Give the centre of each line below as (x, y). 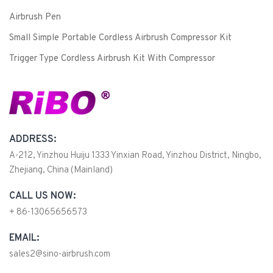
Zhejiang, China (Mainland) (61, 170)
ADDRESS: (33, 139)
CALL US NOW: (42, 196)
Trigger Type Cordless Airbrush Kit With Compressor (112, 58)
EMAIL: (24, 238)
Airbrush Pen (35, 17)
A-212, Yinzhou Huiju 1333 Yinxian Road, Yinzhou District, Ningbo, (135, 155)
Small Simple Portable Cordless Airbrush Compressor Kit (120, 38)
